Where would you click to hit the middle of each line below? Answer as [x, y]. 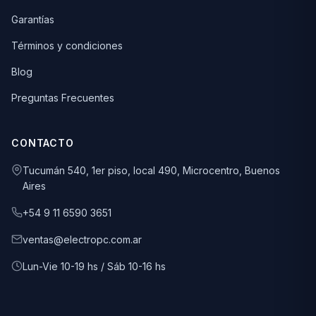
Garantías [33, 19]
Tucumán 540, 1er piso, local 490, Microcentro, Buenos [151, 170]
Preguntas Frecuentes [63, 97]
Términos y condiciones [67, 45]
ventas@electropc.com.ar [82, 239]
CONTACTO [43, 142]
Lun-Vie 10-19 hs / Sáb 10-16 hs [94, 266]
